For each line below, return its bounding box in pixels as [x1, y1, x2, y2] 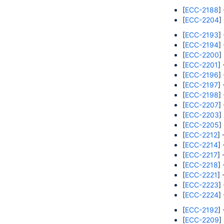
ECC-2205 [185, 120, 219, 129]
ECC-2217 [185, 150, 217, 159]
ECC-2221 [185, 170, 217, 179]
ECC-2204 [185, 15, 219, 24]
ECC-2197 [185, 80, 218, 89]
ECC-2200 [185, 50, 219, 59]
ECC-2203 [185, 110, 219, 119]
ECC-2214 [185, 140, 218, 149]
